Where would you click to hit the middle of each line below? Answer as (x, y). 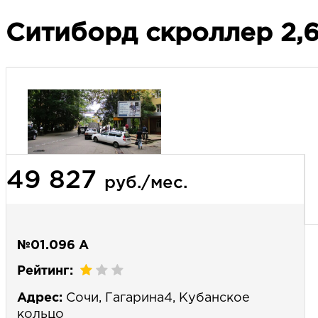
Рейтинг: (45, 271)
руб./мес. (146, 183)
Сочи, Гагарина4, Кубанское (156, 298)
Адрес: (40, 298)
